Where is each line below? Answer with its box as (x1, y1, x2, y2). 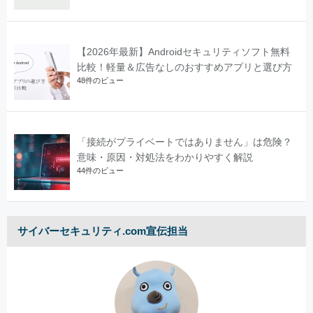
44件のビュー (77, 166, 124, 175)
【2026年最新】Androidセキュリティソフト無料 (77, 46, 290, 57)
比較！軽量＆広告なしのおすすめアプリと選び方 (77, 61, 292, 73)
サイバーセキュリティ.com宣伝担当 (17, 225, 188, 237)
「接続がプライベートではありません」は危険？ (77, 136, 292, 147)
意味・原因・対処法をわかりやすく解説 (77, 152, 253, 163)
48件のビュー (77, 76, 124, 85)
